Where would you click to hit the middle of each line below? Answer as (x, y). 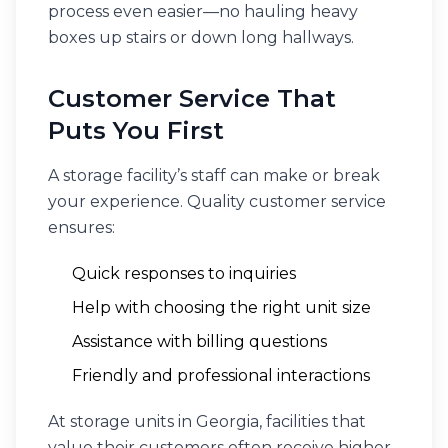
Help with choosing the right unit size (221, 307)
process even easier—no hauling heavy (203, 11)
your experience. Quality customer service (217, 201)
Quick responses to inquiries (184, 273)
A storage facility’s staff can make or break (214, 175)
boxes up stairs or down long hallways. (201, 37)
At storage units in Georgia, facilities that (207, 421)
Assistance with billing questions (199, 341)
